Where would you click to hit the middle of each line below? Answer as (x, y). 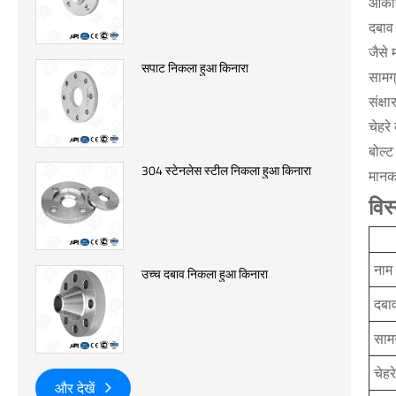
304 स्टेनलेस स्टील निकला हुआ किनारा (226, 171)
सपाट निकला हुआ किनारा (195, 67)
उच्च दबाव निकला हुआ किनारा (205, 274)
